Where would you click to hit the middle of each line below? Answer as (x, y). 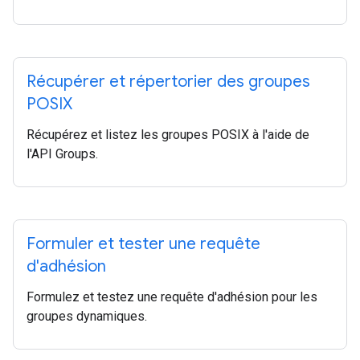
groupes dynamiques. (87, 316)
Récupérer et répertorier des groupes (168, 82)
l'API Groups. (62, 154)
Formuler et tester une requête (143, 244)
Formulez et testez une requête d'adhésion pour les (172, 297)
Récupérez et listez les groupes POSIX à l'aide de (168, 135)
